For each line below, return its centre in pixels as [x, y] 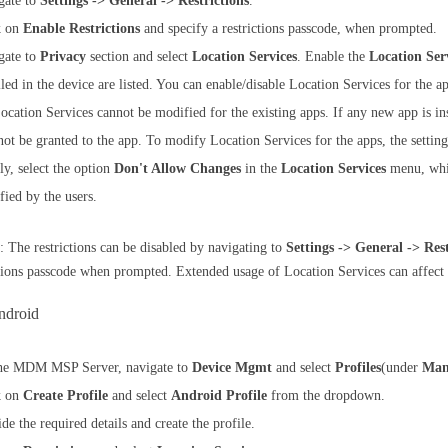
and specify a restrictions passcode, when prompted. [288, 28]
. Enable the [333, 56]
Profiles [358, 367]
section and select [139, 56]
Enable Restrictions [81, 28]
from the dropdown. [326, 395]
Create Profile [65, 395]
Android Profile [219, 395]
